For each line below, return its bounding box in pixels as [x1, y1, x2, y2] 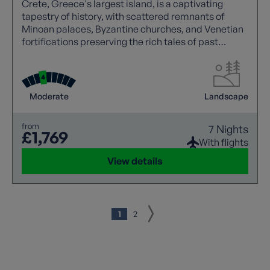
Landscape [204, 90, 248, 101]
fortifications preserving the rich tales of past [22, 35, 218, 48]
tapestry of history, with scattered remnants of [22, 10, 225, 22]
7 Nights [209, 122, 248, 136]
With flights [199, 136, 248, 148]
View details [107, 154, 163, 167]
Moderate [29, 90, 69, 101]
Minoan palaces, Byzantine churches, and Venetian [22, 22, 243, 35]
